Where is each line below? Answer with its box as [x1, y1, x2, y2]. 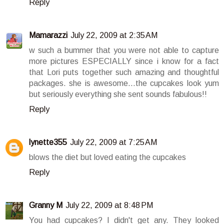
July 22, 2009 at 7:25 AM [70, 138, 157, 147]
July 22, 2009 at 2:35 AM [70, 31, 157, 40]
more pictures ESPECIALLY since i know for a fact [29, 57, 219, 66]
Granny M [29, 201, 62, 210]
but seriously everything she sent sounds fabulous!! [29, 90, 207, 99]
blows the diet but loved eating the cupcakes [29, 153, 186, 162]
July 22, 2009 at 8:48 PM [65, 201, 153, 210]
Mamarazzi [29, 31, 67, 40]
